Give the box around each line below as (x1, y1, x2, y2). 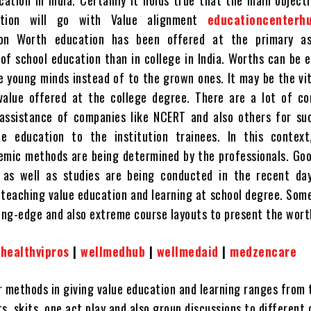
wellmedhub (81, 242, 146, 261)
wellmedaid (156, 242, 223, 261)
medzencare (230, 242, 297, 261)
